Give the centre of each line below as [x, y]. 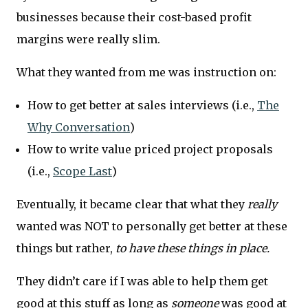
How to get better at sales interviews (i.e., [142, 106]
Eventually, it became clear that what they [132, 205]
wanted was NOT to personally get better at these [152, 227]
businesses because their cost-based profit [134, 18]
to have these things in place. [192, 249]
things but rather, [66, 249]
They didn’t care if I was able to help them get [142, 282]
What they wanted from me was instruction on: [146, 73]
